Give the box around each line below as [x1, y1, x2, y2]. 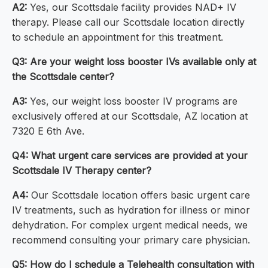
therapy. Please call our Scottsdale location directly [12, 16, 245, 29]
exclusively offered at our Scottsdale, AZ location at [12, 110, 248, 123]
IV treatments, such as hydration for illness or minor [12, 204, 250, 217]
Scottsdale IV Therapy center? [12, 165, 151, 177]
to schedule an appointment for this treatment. [12, 31, 223, 44]
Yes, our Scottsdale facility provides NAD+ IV [27, 1, 236, 14]
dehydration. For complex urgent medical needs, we [12, 219, 248, 232]
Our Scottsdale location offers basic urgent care [28, 189, 250, 202]
